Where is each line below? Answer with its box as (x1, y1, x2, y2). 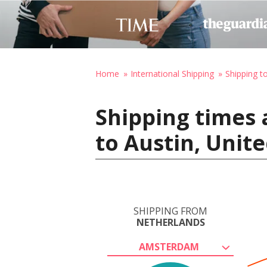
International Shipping (131, 68, 214, 79)
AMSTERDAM (138, 240, 199, 253)
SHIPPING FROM (133, 204, 207, 218)
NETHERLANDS (136, 216, 205, 229)
